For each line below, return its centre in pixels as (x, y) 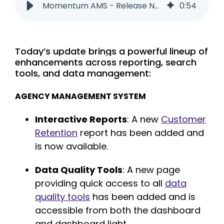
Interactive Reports (81, 119)
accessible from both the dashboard (118, 210)
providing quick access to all (100, 183)
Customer (183, 119)
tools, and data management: (83, 73)
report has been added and (141, 132)
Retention (56, 132)
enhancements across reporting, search (106, 62)
